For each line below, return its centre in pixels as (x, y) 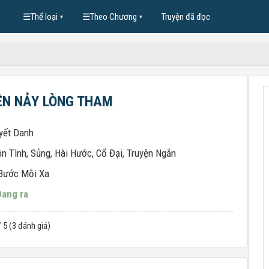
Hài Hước (73, 153)
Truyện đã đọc (186, 17)
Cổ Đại (109, 153)
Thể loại (44, 17)
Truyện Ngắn (151, 153)
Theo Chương (113, 17)
